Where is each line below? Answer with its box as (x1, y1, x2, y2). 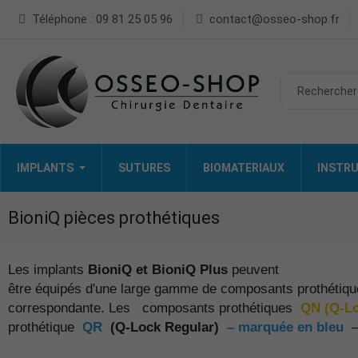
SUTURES (118, 161, 170, 174)
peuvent (228, 261, 279, 277)
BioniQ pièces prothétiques (8, 207, 220, 228)
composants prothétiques (138, 300, 300, 316)
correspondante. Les (8, 300, 138, 316)
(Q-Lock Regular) (106, 319, 223, 335)
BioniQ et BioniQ (88, 261, 196, 277)
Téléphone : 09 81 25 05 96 (32, 12, 173, 26)
